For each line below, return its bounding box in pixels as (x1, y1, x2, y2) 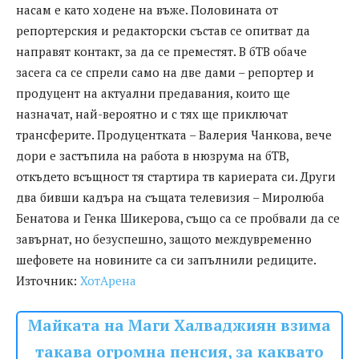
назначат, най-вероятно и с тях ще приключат (16, 106, 288, 123)
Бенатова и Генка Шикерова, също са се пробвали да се (16, 210, 340, 227)
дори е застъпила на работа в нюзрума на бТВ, (16, 147, 288, 164)
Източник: (16, 272, 80, 289)
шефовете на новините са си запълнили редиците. (16, 252, 317, 268)
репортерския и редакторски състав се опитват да (16, 22, 310, 39)
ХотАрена (80, 272, 136, 289)
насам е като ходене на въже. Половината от (16, 2, 278, 18)
